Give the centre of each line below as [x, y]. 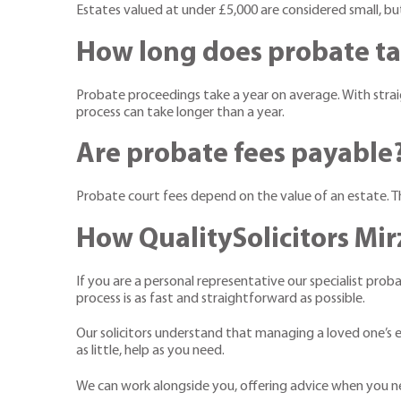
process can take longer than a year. [180, 112]
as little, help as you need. [152, 351]
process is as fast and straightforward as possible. [221, 299]
